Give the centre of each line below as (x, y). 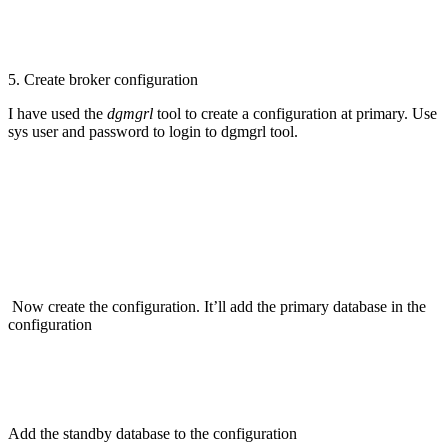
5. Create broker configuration (103, 79)
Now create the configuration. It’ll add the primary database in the (217, 306)
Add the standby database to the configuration (152, 433)
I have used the (57, 113)
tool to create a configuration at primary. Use (297, 113)
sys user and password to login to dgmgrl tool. (153, 131)
